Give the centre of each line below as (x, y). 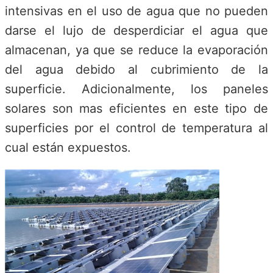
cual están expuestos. (68, 147)
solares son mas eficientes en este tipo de (136, 108)
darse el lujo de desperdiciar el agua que (136, 30)
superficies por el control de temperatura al (136, 128)
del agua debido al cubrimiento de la (136, 69)
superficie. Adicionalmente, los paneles (136, 89)
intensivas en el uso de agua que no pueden (136, 11)
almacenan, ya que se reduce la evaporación (136, 50)
